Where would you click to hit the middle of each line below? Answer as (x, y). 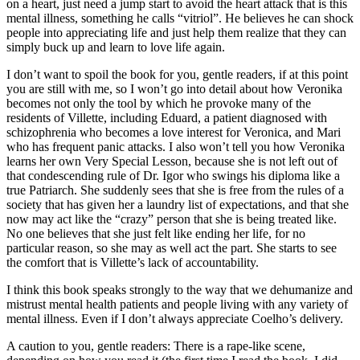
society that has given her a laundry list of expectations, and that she (178, 204)
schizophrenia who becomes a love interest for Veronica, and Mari (174, 132)
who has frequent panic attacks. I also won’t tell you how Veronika (176, 146)
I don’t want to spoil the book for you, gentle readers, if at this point (177, 74)
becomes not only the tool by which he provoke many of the (159, 103)
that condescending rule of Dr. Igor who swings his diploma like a (173, 175)
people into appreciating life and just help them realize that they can (176, 32)
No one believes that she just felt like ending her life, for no (156, 233)
